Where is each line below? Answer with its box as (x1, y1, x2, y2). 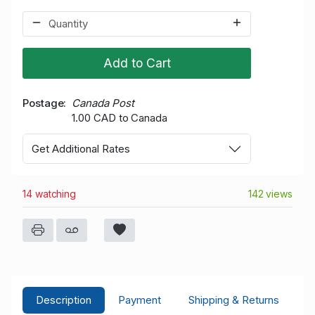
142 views (247, 188, 292, 200)
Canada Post (72, 96, 134, 110)
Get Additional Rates (32, 141, 130, 155)
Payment (118, 292, 162, 307)
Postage (22, 96, 64, 110)
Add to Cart (103, 55, 171, 70)
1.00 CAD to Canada (72, 110, 167, 124)
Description (36, 292, 92, 307)
